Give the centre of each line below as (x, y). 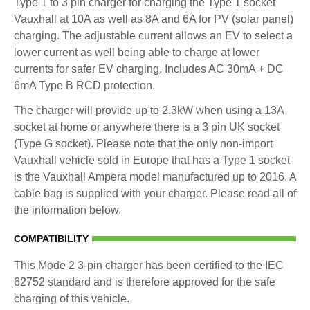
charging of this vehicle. (72, 298)
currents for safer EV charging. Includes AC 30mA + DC (149, 69)
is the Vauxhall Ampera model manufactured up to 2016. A (155, 176)
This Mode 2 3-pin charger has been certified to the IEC (149, 265)
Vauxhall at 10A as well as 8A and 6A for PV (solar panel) (154, 19)
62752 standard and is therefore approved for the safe (145, 282)
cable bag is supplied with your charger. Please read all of (155, 193)
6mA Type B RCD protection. (84, 85)
